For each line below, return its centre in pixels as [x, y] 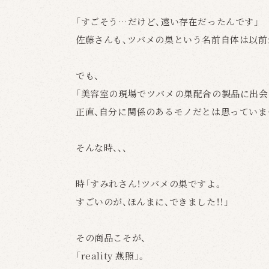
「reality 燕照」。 [111, 255]
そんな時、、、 [101, 147]
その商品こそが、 [111, 237]
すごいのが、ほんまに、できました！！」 [153, 201]
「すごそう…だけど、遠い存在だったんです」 [168, 21]
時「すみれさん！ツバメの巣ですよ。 [150, 183]
